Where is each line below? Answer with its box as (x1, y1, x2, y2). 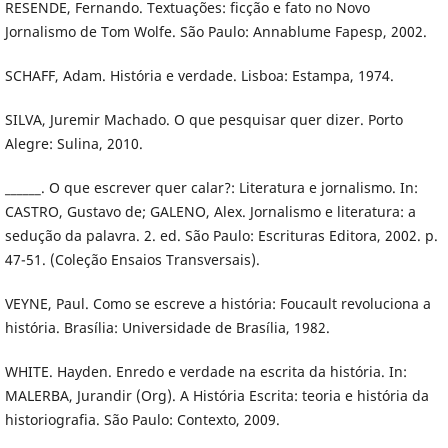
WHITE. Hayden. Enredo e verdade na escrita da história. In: (4, 362, 407, 382)
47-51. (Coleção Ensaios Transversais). (4, 250, 260, 270)
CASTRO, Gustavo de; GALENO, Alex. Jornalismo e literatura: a (4, 202, 416, 222)
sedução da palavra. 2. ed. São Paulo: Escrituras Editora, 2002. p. (4, 226, 438, 246)
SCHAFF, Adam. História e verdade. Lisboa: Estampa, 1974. (4, 66, 394, 86)
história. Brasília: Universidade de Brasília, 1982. (4, 318, 330, 338)
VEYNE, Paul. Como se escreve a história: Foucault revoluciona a (4, 294, 431, 314)
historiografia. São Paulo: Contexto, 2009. (4, 410, 280, 430)
